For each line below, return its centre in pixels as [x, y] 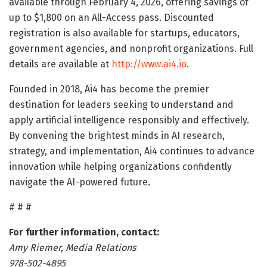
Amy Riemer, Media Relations [72, 247]
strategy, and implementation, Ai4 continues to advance [132, 151]
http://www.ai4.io [149, 64]
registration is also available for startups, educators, [124, 33]
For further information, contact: [84, 232]
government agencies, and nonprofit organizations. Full [131, 48]
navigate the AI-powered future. [80, 182]
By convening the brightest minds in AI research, [117, 135]
